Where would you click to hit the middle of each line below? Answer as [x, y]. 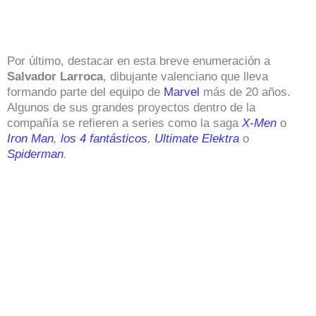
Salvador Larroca [55, 76]
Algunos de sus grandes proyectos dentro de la [131, 107]
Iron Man [30, 138]
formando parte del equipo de [85, 92]
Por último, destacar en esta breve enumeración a [139, 61]
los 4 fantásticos [104, 138]
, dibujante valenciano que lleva [186, 76]
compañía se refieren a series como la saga [124, 123]
